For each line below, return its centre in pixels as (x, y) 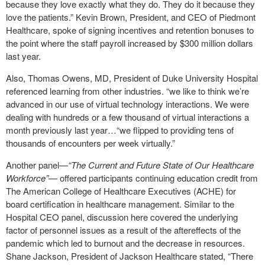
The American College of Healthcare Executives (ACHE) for (121, 191)
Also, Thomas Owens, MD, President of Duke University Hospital (132, 78)
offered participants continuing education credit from (159, 178)
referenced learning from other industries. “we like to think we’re (127, 91)
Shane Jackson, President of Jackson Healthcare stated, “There (130, 256)
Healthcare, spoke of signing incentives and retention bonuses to (130, 30)
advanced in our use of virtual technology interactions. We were (127, 104)
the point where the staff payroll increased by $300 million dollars (130, 43)
